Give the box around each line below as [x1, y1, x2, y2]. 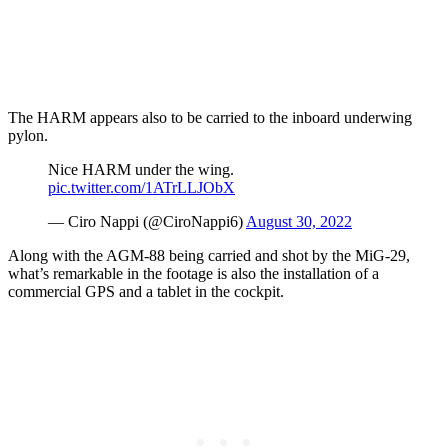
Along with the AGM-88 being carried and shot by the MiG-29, [8, 246, 410, 264]
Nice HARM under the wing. [48, 160, 234, 178]
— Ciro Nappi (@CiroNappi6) [48, 212, 246, 230]
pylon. [8, 126, 48, 144]
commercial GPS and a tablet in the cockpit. [8, 282, 284, 300]
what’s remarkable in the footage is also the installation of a [8, 264, 379, 282]
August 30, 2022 [246, 212, 352, 230]
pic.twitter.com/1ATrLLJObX [48, 178, 235, 196]
